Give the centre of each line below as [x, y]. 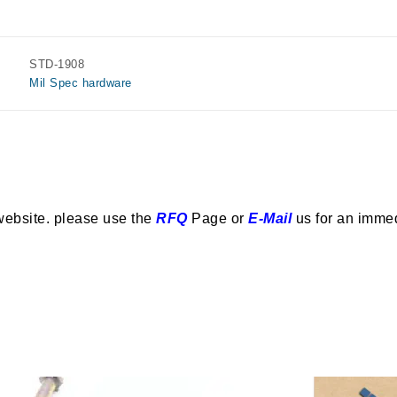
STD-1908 [57, 64]
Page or [216, 218]
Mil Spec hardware [81, 83]
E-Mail [270, 218]
